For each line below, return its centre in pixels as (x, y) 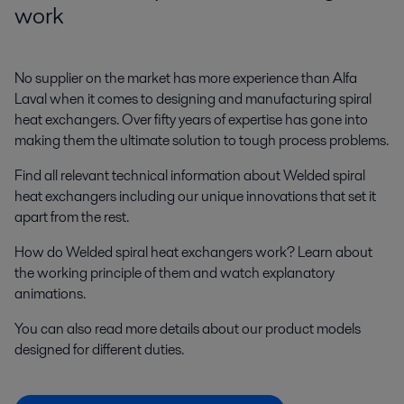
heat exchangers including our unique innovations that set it (195, 197)
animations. (50, 294)
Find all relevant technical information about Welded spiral (190, 176)
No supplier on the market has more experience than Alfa (186, 78)
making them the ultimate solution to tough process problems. (202, 141)
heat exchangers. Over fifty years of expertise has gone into (191, 120)
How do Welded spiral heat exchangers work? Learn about (193, 252)
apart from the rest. (72, 217)
